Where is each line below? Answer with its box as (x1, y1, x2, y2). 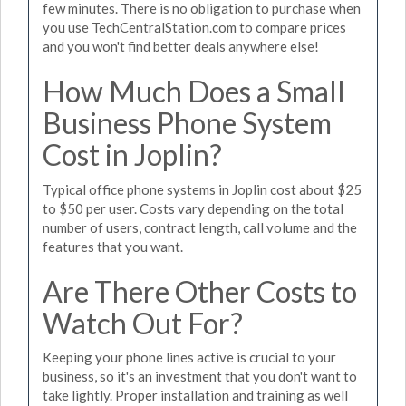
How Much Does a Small (43, 73, 345, 109)
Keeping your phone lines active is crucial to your (43, 349, 336, 365)
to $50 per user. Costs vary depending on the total (43, 199, 343, 217)
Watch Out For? (43, 304, 243, 341)
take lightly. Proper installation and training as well (43, 387, 348, 403)
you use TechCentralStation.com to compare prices (43, 19, 346, 35)
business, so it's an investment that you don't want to (43, 368, 357, 384)
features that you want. (43, 237, 183, 255)
